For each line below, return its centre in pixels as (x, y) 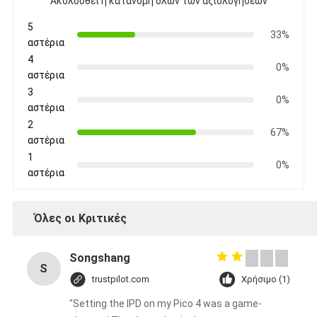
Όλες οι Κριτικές (80, 218)
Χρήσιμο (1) (266, 279)
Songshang (99, 258)
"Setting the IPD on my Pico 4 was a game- (165, 303)
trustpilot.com (120, 279)
